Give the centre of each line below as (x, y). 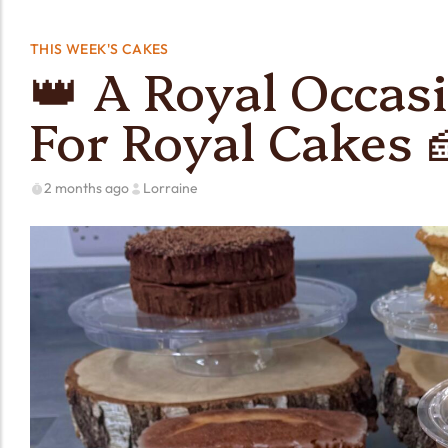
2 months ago (86, 188)
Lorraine (170, 188)
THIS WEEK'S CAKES (99, 49)
